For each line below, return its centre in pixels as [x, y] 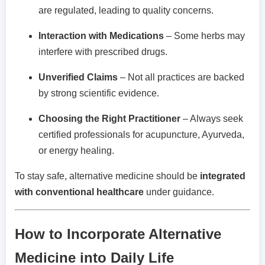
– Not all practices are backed [181, 77]
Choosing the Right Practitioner [109, 118]
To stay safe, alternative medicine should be [107, 176]
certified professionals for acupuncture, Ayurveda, [141, 134]
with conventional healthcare [79, 192]
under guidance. [179, 192]
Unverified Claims [78, 77]
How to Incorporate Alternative [118, 234]
